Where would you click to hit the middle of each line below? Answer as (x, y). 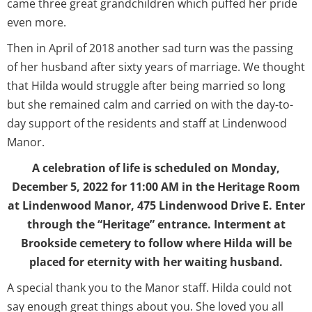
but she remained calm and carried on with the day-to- (150, 104)
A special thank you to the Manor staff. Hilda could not (149, 287)
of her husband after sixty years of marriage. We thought (156, 67)
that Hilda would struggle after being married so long (146, 85)
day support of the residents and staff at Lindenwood (147, 123)
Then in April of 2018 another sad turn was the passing (150, 48)
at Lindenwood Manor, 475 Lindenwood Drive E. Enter (156, 205)
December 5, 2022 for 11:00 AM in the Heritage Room (156, 186)
